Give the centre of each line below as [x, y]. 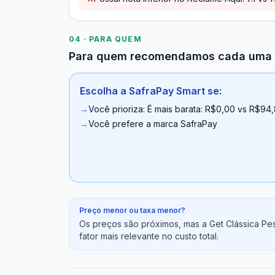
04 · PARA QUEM [105, 39]
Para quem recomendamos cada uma [170, 56]
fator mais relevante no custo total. [149, 236]
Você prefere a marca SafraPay [153, 124]
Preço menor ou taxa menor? [132, 210]
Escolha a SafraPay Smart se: [151, 91]
